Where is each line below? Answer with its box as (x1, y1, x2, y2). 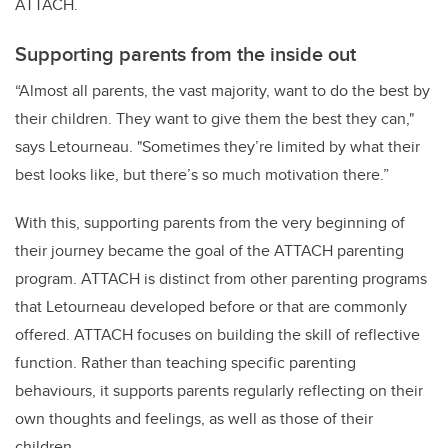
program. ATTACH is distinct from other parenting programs (15, 267, 427, 291)
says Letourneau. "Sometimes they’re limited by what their (15, 135, 420, 159)
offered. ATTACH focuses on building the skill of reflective (15, 323, 420, 347)
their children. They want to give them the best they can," (15, 107, 414, 131)
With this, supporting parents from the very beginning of (15, 211, 405, 235)
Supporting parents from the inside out (15, 39, 361, 69)
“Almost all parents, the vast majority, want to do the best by (15, 79, 430, 103)
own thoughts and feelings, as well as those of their (15, 407, 373, 431)
